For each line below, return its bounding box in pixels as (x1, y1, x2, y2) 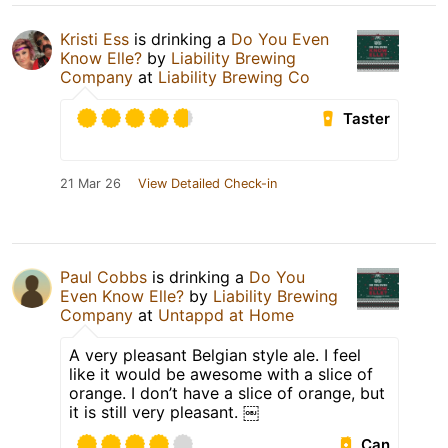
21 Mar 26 (60, 176, 121, 192)
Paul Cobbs (60, 267, 147, 288)
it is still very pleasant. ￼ (69, 402, 259, 423)
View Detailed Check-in (138, 176, 277, 192)
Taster (343, 109, 391, 129)
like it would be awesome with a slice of (69, 364, 373, 385)
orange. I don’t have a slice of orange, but (69, 383, 385, 404)
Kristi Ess (60, 29, 129, 50)
